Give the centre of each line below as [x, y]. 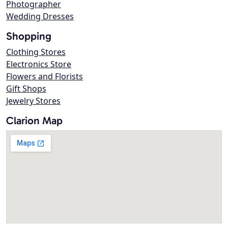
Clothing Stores [36, 52]
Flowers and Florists [45, 77]
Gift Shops [26, 89]
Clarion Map [34, 121]
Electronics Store [39, 64]
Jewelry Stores [33, 101]
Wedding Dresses [40, 17]
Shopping [29, 36]
